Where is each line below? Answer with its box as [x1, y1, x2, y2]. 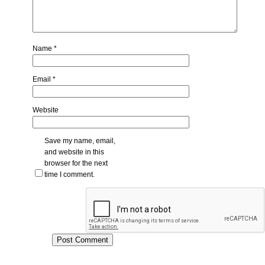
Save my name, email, [44, 137, 116, 146]
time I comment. [44, 170, 95, 179]
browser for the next [44, 159, 108, 168]
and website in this [44, 148, 105, 157]
